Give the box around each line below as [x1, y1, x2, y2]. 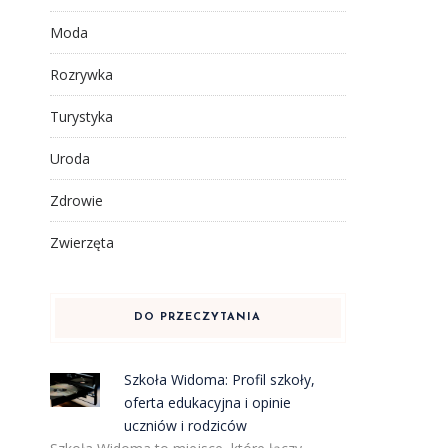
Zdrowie [49, 191, 103, 210]
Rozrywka [49, 65, 113, 84]
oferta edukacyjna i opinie [124, 393, 292, 412]
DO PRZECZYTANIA [134, 312, 262, 323]
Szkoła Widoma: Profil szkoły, [124, 370, 316, 389]
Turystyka [49, 107, 113, 126]
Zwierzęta [49, 233, 114, 252]
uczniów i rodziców [124, 416, 248, 435]
